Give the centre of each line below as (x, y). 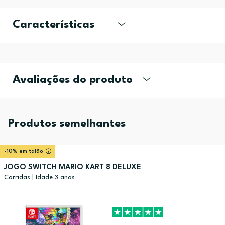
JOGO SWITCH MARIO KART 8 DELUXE (73, 167)
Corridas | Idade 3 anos (39, 177)
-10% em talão (24, 151)
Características (53, 24)
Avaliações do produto (73, 80)
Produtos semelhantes (67, 123)
